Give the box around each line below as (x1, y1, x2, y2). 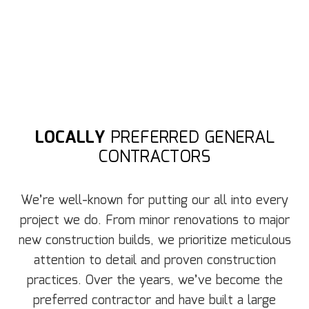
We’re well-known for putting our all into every (21, 191, 288, 211)
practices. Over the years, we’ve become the (26, 271, 283, 291)
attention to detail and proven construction (33, 251, 276, 271)
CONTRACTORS (99, 144, 210, 171)
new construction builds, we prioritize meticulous (18, 231, 291, 251)
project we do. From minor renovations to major (19, 211, 290, 231)
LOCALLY (34, 125, 106, 152)
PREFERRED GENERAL (105, 125, 275, 152)
